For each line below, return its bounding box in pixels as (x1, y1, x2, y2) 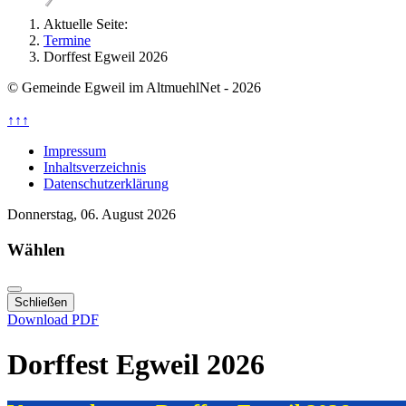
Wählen (7, 239, 65, 259)
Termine (43, 33, 91, 48)
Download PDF (7, 312, 99, 328)
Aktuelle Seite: (43, 16, 135, 32)
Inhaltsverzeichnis (43, 159, 146, 175)
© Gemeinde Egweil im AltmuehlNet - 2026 (7, 80, 261, 95)
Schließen (14, 295, 67, 310)
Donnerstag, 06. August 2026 (7, 207, 176, 222)
